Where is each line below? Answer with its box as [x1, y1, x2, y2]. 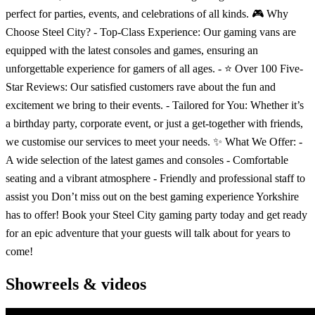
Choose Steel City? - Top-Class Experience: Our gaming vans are [6, 25, 296, 38]
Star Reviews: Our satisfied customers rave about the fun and [6, 80, 276, 93]
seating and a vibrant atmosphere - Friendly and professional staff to [6, 172, 305, 184]
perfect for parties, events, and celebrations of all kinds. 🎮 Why [6, 7, 288, 20]
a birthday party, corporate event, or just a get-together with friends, [6, 117, 303, 129]
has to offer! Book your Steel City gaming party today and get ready [6, 208, 307, 221]
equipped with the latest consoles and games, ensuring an [6, 44, 258, 56]
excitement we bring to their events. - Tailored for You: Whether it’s [6, 98, 304, 111]
